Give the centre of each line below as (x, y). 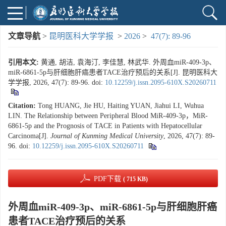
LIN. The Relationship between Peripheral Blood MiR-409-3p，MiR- (108, 116)
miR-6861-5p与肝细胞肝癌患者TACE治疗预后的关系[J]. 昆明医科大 (113, 72)
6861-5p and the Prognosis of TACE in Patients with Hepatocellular (105, 126)
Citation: (22, 106)
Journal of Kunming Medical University (107, 136)
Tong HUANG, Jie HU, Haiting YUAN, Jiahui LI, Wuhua (121, 106)
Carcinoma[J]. (29, 136)
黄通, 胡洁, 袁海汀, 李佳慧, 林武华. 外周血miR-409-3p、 (128, 62)
